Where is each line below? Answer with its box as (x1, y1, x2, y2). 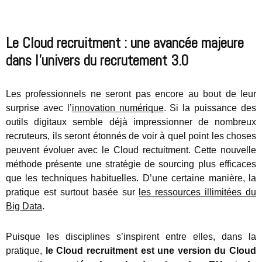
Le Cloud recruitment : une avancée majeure (6, 34, 244, 53)
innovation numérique (71, 103, 164, 113)
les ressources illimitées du (139, 187, 256, 198)
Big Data (6, 201, 42, 212)
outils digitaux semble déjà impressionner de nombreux (6, 117, 256, 127)
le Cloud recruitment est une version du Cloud (45, 246, 256, 256)
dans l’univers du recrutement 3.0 (6, 51, 188, 70)
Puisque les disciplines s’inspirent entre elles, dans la (6, 232, 256, 242)
